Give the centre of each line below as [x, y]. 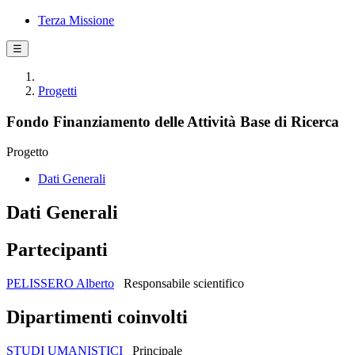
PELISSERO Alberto [60, 284]
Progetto [27, 152]
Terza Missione [76, 20]
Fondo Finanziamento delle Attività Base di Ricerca [173, 121]
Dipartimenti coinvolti [97, 317]
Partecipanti [57, 250]
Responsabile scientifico [184, 284]
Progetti [57, 91]
